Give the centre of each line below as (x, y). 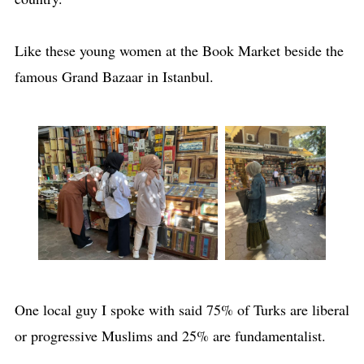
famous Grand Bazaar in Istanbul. (114, 76)
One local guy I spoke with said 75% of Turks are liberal (182, 310)
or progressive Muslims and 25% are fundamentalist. (170, 336)
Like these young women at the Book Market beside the (179, 50)
